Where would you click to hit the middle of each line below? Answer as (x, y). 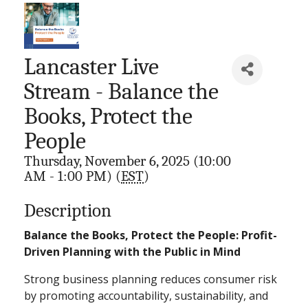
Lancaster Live (91, 66)
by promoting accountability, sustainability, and (146, 295)
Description (68, 210)
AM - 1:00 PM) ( (73, 176)
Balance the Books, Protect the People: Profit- (151, 235)
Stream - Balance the (121, 91)
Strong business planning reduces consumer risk (151, 279)
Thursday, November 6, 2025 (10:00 (128, 161)
